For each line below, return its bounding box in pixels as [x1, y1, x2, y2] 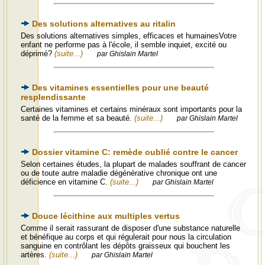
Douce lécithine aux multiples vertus [32, 211, 180, 221]
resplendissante [21, 92, 86, 102]
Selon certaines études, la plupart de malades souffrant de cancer [21, 160, 246, 169]
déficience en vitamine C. [21, 177, 110, 186]
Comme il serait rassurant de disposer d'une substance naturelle [21, 224, 240, 232]
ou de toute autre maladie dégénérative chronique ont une [21, 169, 217, 177]
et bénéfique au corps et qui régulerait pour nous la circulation [21, 232, 231, 241]
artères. [21, 250, 49, 259]
